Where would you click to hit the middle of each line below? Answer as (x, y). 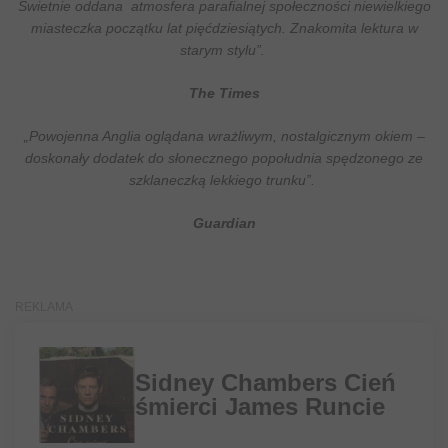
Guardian (224, 222)
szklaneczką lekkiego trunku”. (222, 179)
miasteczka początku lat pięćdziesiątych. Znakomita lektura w (224, 27)
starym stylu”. (222, 49)
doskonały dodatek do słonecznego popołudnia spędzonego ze (224, 157)
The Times (224, 92)
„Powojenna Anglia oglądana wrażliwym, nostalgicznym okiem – (224, 135)
